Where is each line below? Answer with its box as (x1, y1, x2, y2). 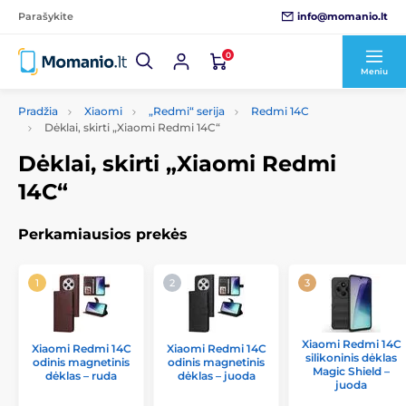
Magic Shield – (313, 364, 390, 378)
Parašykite (18, 10, 73, 23)
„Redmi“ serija (149, 104, 225, 118)
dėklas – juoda (177, 369, 256, 382)
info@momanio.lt (297, 9, 388, 23)
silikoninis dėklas (305, 351, 397, 364)
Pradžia (18, 104, 58, 118)
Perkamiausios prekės (18, 226, 188, 243)
